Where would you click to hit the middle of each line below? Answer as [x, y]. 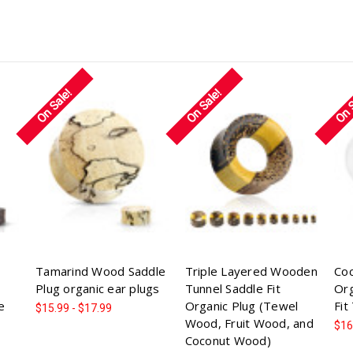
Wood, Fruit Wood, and [249, 323]
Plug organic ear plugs [98, 289]
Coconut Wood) [228, 341]
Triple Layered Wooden [251, 271]
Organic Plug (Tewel [242, 306]
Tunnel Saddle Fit [232, 289]
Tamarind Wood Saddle [100, 271]
